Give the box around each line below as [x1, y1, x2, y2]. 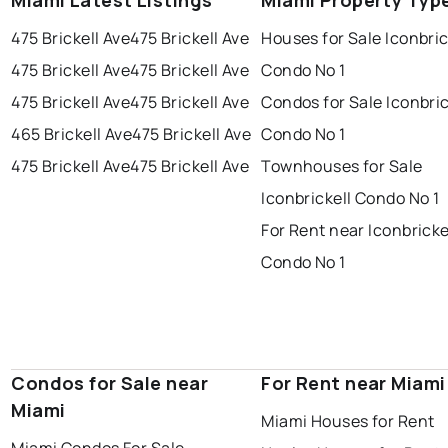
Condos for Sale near [11, 371, 208, 396]
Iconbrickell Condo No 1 [261, 187, 440, 210]
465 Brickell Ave [11, 123, 133, 146]
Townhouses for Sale [261, 155, 423, 178]
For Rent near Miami [261, 371, 446, 396]
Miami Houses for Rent [261, 410, 435, 433]
